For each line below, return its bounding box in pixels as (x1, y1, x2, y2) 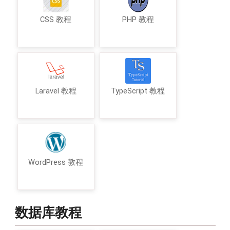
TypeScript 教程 (111, 86, 165, 95)
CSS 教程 (40, 15, 71, 24)
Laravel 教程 (35, 86, 76, 95)
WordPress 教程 (28, 158, 83, 167)
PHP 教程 (122, 15, 154, 24)
